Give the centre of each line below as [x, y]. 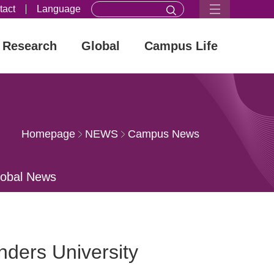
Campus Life [181, 46]
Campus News [164, 134]
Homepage [48, 134]
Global [101, 46]
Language [59, 9]
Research [30, 46]
